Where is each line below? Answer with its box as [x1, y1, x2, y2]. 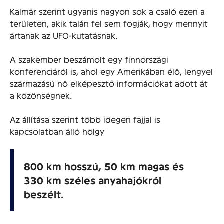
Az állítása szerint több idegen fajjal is [10, 114, 160, 124]
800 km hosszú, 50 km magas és [24, 160, 184, 172]
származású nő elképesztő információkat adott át [10, 78, 208, 88]
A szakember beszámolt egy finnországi [10, 54, 168, 64]
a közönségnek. [10, 90, 72, 100]
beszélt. [24, 188, 64, 200]
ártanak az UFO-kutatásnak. [10, 30, 117, 40]
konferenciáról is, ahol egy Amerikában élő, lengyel [10, 66, 213, 76]
